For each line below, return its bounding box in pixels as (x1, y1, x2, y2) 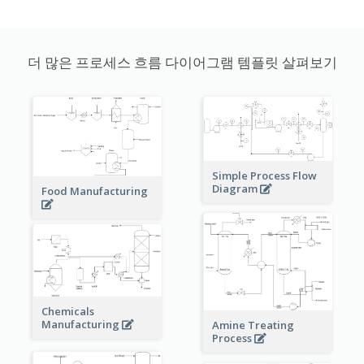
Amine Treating (211, 317, 294, 332)
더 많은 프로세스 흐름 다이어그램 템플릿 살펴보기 (27, 52, 337, 71)
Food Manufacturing (41, 184, 150, 199)
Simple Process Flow (211, 168, 317, 183)
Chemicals (41, 303, 94, 318)
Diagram (211, 181, 260, 196)
